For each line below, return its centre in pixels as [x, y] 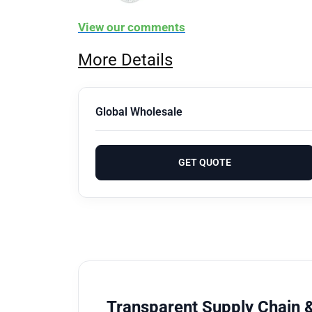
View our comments [132, 27]
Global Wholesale [139, 112]
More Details [125, 60]
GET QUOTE [204, 163]
